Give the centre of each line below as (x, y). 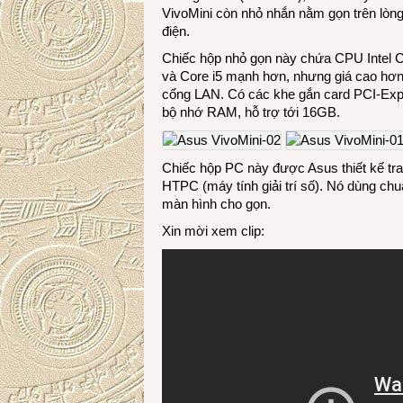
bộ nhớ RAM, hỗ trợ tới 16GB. (251, 112)
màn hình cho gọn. (216, 204)
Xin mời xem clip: (213, 231)
